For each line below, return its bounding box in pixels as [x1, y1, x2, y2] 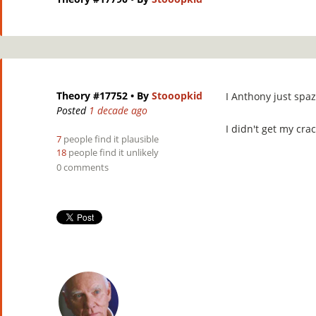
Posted [56, 104, 89, 117]
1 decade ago [89, 104, 147, 117]
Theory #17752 [56, 89, 128, 102]
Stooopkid [152, 89, 202, 102]
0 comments [56, 161, 109, 174]
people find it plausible [61, 133, 159, 145]
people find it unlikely [66, 146, 159, 159]
